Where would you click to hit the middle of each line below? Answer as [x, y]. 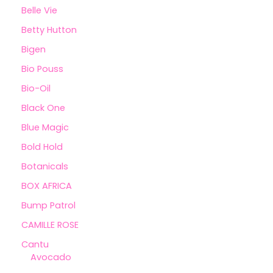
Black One [43, 108]
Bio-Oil [36, 89]
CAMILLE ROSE [50, 225]
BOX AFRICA [47, 186]
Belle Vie [39, 11]
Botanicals [45, 166]
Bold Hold [42, 147]
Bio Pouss [42, 69]
